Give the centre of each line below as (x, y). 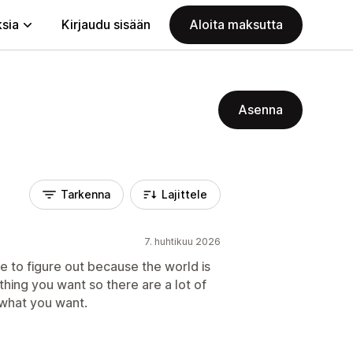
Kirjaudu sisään (106, 24)
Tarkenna (85, 194)
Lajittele (184, 194)
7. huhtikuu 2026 (182, 242)
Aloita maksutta (236, 24)
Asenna (260, 110)
